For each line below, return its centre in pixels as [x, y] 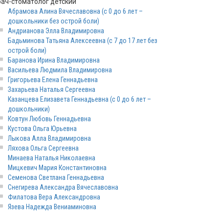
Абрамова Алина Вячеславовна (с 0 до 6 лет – [75, 11]
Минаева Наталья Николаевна [52, 158]
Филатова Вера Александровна [54, 197]
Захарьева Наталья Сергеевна [52, 89]
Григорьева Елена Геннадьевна [53, 80]
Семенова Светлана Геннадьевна [56, 177]
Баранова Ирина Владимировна [54, 60]
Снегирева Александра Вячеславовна [63, 187]
